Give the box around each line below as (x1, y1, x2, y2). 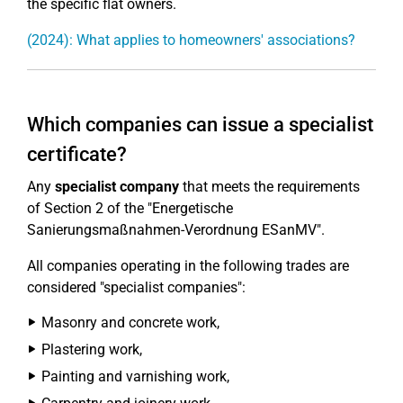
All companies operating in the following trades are (27, 257, 349, 274)
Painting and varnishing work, (41, 368, 229, 385)
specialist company (55, 178, 179, 195)
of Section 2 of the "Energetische (27, 200, 233, 217)
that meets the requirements (179, 178, 360, 195)
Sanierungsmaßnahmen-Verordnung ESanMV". (27, 221, 325, 238)
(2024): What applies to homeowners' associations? (27, 31, 355, 49)
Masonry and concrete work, (41, 314, 219, 331)
